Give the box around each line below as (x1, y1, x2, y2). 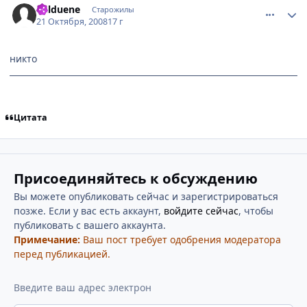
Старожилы (91, 3, 134, 14)
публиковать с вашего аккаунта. (13, 218, 166, 232)
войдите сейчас (163, 204, 238, 217)
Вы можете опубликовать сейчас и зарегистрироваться (13, 189, 278, 203)
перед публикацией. (13, 247, 110, 260)
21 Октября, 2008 (36, 16, 108, 28)
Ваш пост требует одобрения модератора (79, 232, 281, 246)
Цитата (13, 111, 47, 123)
